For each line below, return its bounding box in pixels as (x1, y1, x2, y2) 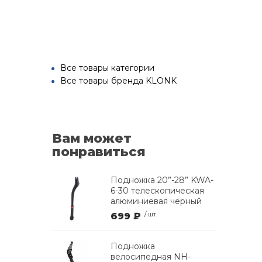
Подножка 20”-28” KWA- (111, 174, 213, 185)
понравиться (52, 143, 146, 160)
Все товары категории (60, 62, 154, 73)
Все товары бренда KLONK (60, 75, 177, 86)
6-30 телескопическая (111, 185, 204, 196)
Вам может (52, 130, 132, 146)
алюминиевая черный (111, 195, 202, 206)
